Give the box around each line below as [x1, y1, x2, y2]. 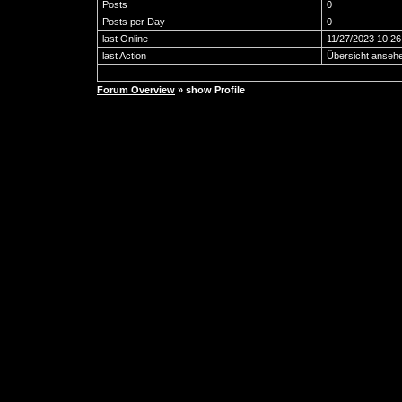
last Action [102, 50, 146, 61]
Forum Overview [97, 84, 175, 95]
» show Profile [175, 84, 245, 95]
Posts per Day [102, 16, 165, 27]
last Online [102, 33, 148, 44]
